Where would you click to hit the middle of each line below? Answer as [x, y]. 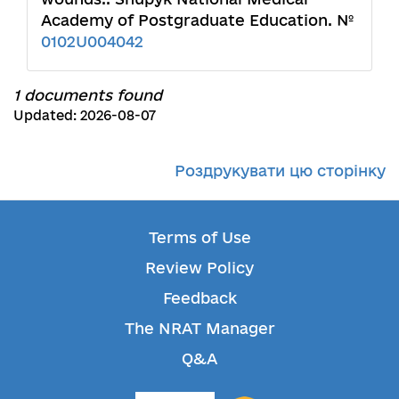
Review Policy [199, 267]
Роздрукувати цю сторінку [280, 170]
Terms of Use [199, 237]
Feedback [199, 297]
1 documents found [88, 94]
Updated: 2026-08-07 [85, 115]
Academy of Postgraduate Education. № [197, 20]
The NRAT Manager [199, 328]
